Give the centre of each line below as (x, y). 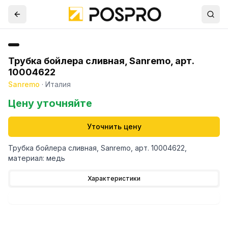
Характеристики (114, 178)
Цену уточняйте (50, 103)
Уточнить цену (114, 126)
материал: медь (37, 158)
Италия (58, 84)
